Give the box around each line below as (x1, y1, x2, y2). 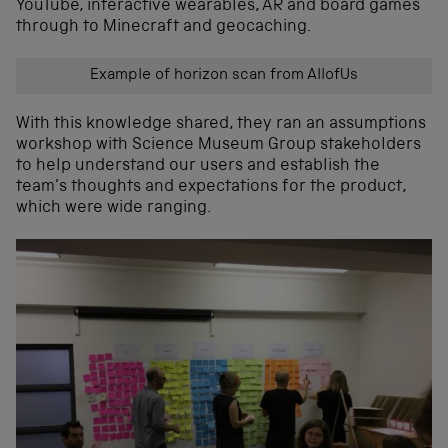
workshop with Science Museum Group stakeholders (16, 137, 421, 155)
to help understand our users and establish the (16, 158, 380, 176)
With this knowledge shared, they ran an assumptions (16, 116, 426, 134)
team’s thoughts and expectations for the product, (16, 179, 406, 197)
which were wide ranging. (16, 200, 211, 218)
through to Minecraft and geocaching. (16, 19, 311, 37)
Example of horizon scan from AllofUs (90, 68, 358, 85)
